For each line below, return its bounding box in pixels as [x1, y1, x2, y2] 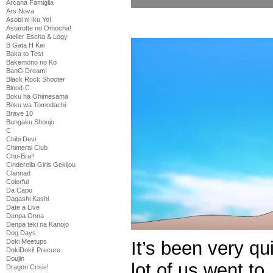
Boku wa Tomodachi [6, 101, 66, 108]
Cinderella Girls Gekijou [6, 161, 76, 168]
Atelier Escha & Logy [6, 33, 68, 40]
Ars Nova [6, 7, 34, 15]
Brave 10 [6, 110, 33, 117]
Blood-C [6, 84, 30, 91]
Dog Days [6, 229, 36, 236]
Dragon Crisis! [6, 263, 49, 271]
